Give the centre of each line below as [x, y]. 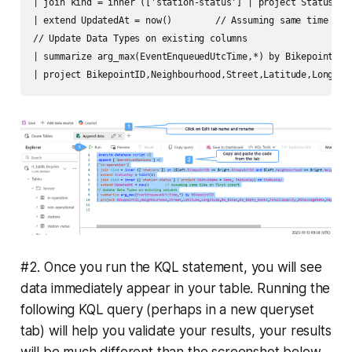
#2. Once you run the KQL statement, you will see [171, 267]
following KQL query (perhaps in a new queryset [167, 309]
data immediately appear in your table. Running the [175, 288]
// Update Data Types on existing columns [140, 38]
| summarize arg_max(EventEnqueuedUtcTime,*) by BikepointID [188, 56]
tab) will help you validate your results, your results [176, 330]
